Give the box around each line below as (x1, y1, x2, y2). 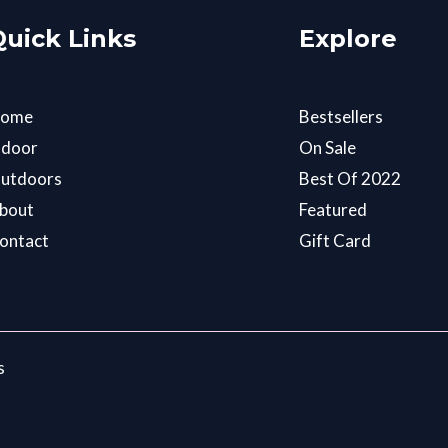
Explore (299, 24, 397, 54)
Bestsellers (299, 105, 383, 127)
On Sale (299, 136, 356, 158)
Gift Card (299, 229, 371, 251)
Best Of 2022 (299, 167, 401, 189)
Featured (299, 198, 367, 220)
